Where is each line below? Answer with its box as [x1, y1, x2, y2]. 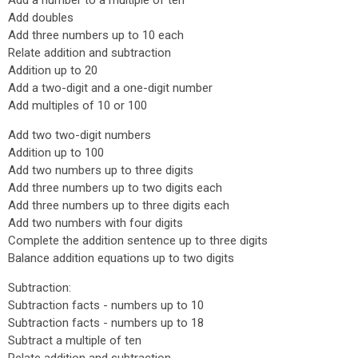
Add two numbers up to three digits [8, 163, 193, 177]
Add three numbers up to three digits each [8, 198, 229, 213]
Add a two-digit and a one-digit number [8, 81, 213, 95]
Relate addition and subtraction [8, 46, 171, 60]
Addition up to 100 [8, 145, 104, 160]
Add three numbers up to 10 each [8, 28, 184, 42]
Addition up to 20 [8, 63, 97, 78]
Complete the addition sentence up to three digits [8, 233, 268, 248]
